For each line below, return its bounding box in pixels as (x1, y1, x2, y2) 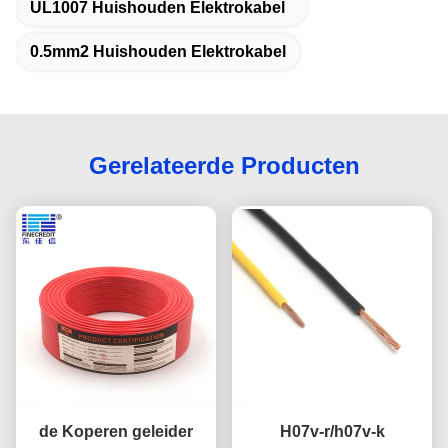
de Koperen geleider (39, 422, 193, 440)
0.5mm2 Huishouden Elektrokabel (30, 42, 286, 60)
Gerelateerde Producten (88, 151, 360, 179)
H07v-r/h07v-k (279, 422, 385, 440)
